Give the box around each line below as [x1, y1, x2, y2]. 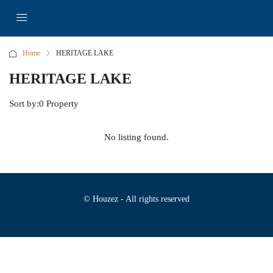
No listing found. [104, 132, 169, 142]
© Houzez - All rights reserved [83, 194, 190, 204]
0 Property [39, 99, 79, 108]
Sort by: [9, 99, 39, 108]
